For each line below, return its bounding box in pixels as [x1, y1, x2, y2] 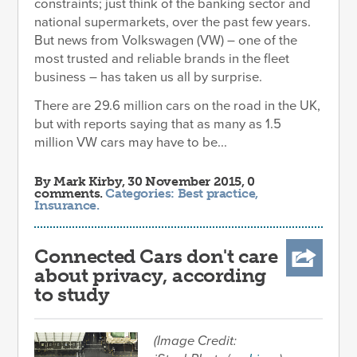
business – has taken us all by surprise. [34, 69, 263, 85]
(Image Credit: [154, 333, 237, 350]
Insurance [34, 197, 96, 213]
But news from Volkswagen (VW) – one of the [34, 32, 298, 49]
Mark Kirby [53, 173, 123, 189]
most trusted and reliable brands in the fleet [34, 50, 290, 67]
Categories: [105, 185, 178, 201]
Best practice [177, 185, 256, 201]
